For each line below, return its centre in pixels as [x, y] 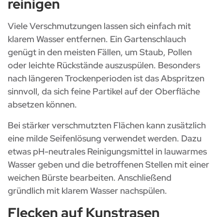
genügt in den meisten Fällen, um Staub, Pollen [100, 52]
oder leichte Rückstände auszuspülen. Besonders [104, 65]
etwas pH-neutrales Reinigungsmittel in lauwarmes [107, 152]
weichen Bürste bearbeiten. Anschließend [90, 178]
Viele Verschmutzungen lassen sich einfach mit [99, 26]
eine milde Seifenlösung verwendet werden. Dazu [105, 139]
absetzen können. [42, 105]
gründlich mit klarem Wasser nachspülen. [87, 191]
